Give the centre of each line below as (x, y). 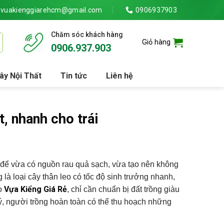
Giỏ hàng (156, 42)
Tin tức (73, 76)
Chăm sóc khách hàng (87, 34)
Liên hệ (119, 76)
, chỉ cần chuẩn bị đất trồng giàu (123, 189)
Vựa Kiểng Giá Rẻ (35, 189)
